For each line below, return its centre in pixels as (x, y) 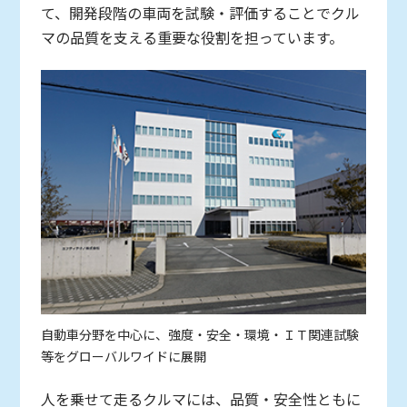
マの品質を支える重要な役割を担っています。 (192, 37)
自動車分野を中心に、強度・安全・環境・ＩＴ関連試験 (199, 334)
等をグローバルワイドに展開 (123, 356)
